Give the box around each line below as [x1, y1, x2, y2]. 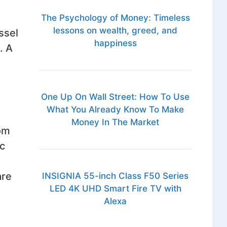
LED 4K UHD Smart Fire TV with [49, 183, 181, 194]
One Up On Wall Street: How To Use [41, 92, 190, 102]
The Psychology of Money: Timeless [41, 13, 190, 23]
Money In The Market [71, 117, 160, 128]
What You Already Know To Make [47, 104, 184, 115]
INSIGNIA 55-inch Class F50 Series [42, 171, 189, 181]
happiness [94, 38, 137, 49]
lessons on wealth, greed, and [53, 25, 178, 36]
